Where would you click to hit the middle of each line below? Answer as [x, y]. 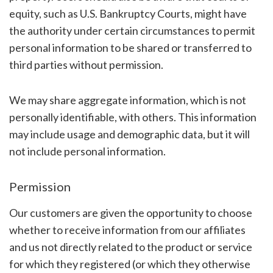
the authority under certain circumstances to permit [132, 30]
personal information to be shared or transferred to [130, 47]
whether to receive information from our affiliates [127, 229]
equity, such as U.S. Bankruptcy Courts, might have [128, 13]
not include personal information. [87, 151]
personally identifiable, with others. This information [133, 117]
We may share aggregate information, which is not [127, 100]
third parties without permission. [86, 64]
